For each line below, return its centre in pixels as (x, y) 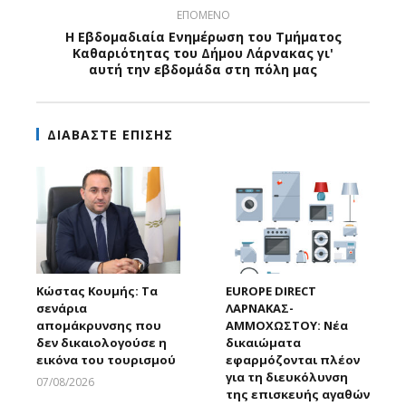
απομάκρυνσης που (99, 326)
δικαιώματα (263, 343)
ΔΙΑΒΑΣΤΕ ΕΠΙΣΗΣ (110, 134)
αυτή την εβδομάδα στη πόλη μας (203, 69)
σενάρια (62, 309)
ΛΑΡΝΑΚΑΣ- (260, 309)
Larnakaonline (151, 396)
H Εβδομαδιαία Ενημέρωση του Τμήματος (203, 36)
